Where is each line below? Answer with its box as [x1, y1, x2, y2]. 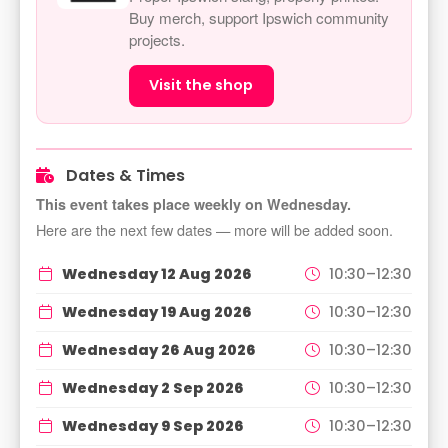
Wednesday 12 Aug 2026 [62, 263, 252, 284]
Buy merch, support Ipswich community [129, 7, 389, 28]
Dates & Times [62, 164, 185, 188]
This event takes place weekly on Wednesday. [36, 194, 351, 215]
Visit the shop [149, 75, 254, 96]
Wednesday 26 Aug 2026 [62, 339, 256, 360]
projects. [129, 29, 185, 50]
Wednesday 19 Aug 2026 [62, 301, 252, 322]
